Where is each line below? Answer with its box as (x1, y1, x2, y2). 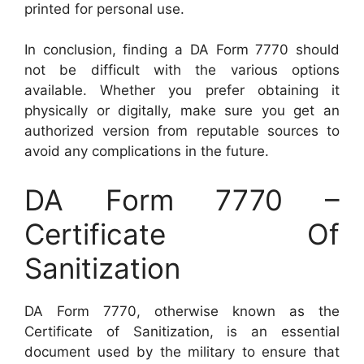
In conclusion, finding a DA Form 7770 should (24, 41, 340, 58)
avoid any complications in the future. (24, 143, 269, 160)
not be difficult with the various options (24, 62, 340, 79)
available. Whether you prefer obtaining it (24, 82, 340, 99)
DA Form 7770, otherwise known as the (24, 302, 340, 319)
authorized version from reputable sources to (24, 123, 340, 140)
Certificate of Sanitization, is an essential (24, 323, 340, 340)
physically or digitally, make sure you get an (24, 102, 340, 119)
